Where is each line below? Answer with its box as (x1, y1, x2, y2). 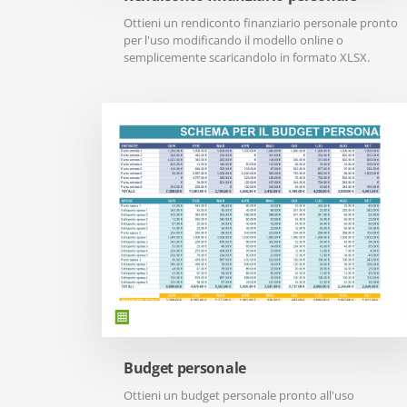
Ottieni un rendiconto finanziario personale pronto (124, 15, 398, 31)
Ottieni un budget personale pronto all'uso (124, 387, 354, 403)
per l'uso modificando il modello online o (124, 32, 343, 48)
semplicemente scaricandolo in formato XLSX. (124, 49, 370, 65)
